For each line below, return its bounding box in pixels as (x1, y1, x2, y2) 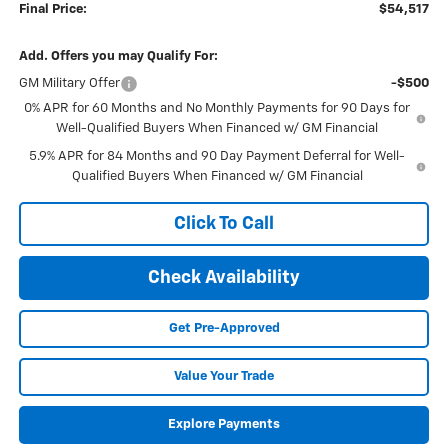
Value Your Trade (174, 370, 274, 384)
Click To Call (174, 215, 274, 234)
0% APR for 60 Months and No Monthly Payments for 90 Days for (24, 102, 411, 116)
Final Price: (18, 3, 87, 17)
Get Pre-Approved (168, 322, 280, 336)
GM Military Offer (18, 77, 120, 91)
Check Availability (148, 269, 300, 288)
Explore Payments (168, 418, 280, 432)
